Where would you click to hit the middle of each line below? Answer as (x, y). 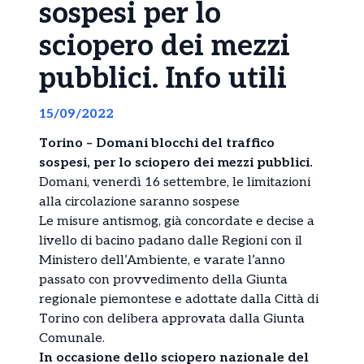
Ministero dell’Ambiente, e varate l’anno (162, 260)
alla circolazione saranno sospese (139, 201)
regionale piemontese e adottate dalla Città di (179, 299)
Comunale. (72, 338)
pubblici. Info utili (163, 78)
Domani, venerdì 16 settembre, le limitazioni (175, 182)
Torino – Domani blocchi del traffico (157, 143)
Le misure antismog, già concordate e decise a (177, 221)
